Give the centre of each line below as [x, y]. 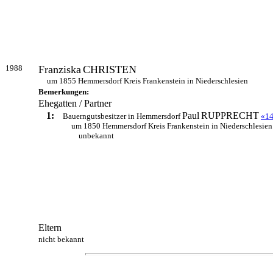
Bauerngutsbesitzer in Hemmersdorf [122, 116]
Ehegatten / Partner [75, 104]
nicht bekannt [61, 239]
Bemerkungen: [64, 92]
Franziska [60, 70]
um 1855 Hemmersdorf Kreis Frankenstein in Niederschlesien [147, 81]
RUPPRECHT [230, 116]
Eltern [50, 228]
